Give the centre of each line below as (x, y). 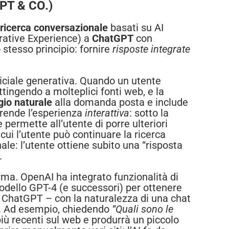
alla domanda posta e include (120, 102)
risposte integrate (151, 49)
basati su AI (136, 28)
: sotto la (149, 113)
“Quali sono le (143, 209)
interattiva (107, 113)
